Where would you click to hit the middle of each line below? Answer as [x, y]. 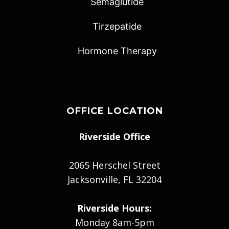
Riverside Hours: [114, 208]
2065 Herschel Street [114, 165]
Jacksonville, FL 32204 [114, 180]
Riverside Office [114, 137]
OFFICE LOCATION [114, 111]
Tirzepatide [117, 27]
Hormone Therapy [117, 51]
